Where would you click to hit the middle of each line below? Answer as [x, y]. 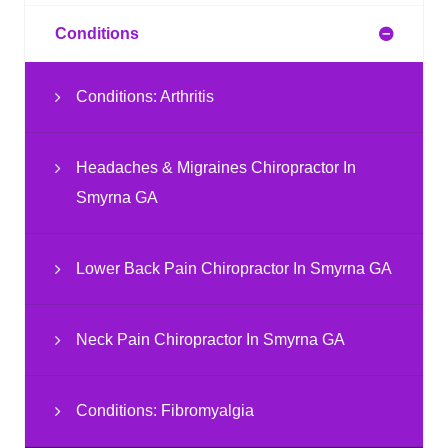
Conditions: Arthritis [145, 96]
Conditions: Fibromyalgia [165, 410]
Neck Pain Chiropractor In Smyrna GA [210, 339]
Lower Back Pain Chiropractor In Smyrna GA [234, 268]
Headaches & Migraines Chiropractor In [216, 167]
